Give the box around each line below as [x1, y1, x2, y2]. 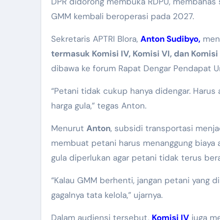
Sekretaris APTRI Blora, [51, 33, 140, 44]
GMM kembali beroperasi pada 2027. [51, 10, 194, 22]
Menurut [51, 122, 86, 134]
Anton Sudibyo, [140, 33, 200, 44]
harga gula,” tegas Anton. [51, 100, 146, 111]
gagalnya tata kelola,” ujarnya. [51, 189, 163, 200]
